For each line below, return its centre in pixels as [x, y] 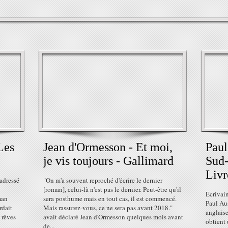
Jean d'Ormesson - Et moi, [108, 147]
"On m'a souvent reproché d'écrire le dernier [103, 180]
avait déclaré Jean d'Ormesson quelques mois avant [113, 217]
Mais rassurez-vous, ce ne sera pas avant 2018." [108, 208]
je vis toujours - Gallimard [108, 161]
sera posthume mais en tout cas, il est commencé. [110, 198]
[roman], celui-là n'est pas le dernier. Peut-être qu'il [112, 189]
